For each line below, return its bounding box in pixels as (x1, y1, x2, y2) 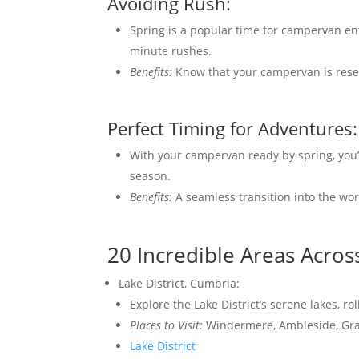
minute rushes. (130, 43, 212, 58)
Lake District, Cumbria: (119, 276, 240, 291)
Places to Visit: (130, 317, 204, 333)
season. (130, 168, 171, 184)
